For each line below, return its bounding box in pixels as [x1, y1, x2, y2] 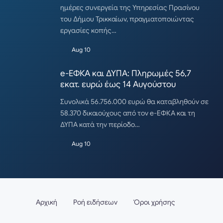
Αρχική [36, 198, 57, 207]
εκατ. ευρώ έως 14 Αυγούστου [60, 79, 176, 90]
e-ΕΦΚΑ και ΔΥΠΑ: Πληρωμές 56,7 [60, 68, 191, 79]
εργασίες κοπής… [60, 25, 116, 35]
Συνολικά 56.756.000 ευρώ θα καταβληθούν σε [60, 97, 209, 106]
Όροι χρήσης [133, 198, 175, 207]
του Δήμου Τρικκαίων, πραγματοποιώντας [60, 14, 194, 23]
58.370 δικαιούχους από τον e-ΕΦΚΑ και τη [60, 108, 195, 117]
